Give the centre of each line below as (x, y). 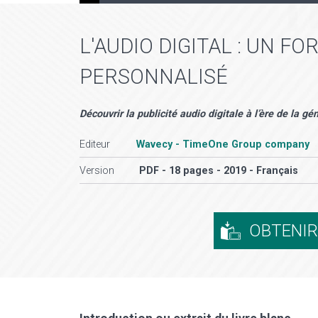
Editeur (95, 144)
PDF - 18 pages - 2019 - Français (219, 170)
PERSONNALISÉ (154, 77)
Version (97, 170)
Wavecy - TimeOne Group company (223, 144)
